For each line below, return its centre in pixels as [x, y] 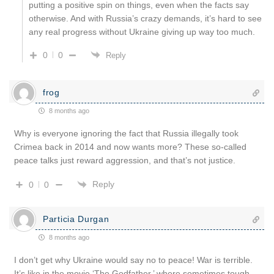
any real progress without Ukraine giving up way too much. [142, 31]
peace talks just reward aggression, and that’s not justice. [125, 160]
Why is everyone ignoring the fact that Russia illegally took [126, 133]
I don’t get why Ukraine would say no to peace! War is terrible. [133, 260]
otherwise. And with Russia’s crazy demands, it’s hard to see [145, 18]
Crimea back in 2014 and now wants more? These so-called [130, 146]
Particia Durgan [76, 219]
